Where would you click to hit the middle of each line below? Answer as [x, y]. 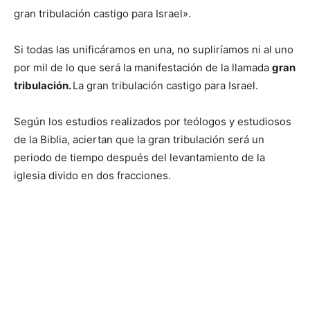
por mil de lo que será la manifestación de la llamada [143, 68]
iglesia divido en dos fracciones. [92, 176]
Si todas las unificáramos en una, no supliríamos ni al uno [154, 50]
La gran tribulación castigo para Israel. [165, 86]
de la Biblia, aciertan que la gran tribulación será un [139, 140]
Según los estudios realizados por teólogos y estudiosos [153, 122]
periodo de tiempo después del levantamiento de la [139, 158]
